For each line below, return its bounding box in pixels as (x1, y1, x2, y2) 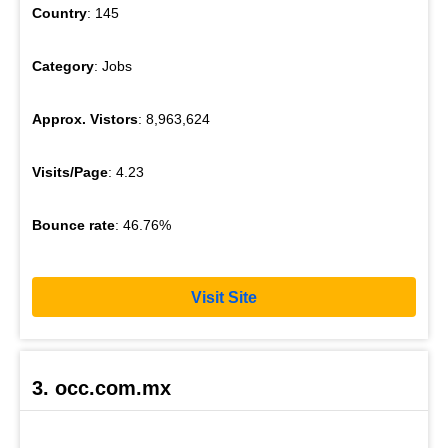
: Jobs (94, 58, 132, 75)
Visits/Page (32, 164, 108, 181)
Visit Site (191, 288, 257, 306)
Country (32, 5, 87, 22)
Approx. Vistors (32, 111, 138, 128)
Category (32, 58, 94, 75)
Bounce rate (32, 217, 115, 234)
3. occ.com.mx (32, 377, 171, 400)
